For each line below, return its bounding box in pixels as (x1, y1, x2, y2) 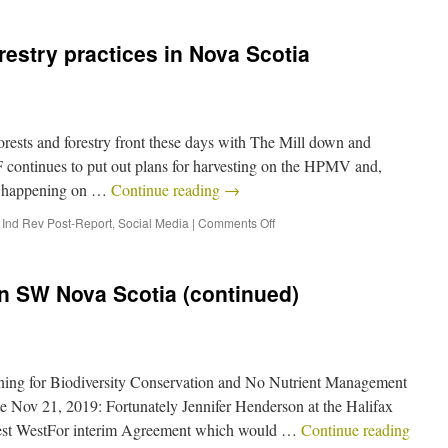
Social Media (118, 214, 189, 231)
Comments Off (198, 214, 275, 231)
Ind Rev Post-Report (2, 214, 112, 231)
